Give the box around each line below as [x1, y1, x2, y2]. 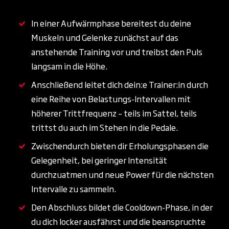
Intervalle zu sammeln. [31, 182, 116, 195]
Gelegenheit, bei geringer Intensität [31, 153, 167, 166]
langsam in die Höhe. [31, 59, 107, 72]
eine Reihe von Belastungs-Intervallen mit [31, 92, 191, 105]
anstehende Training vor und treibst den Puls [31, 45, 202, 58]
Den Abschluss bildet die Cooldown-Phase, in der [31, 200, 213, 213]
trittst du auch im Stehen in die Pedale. [31, 121, 178, 133]
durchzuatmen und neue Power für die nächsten [31, 168, 214, 180]
